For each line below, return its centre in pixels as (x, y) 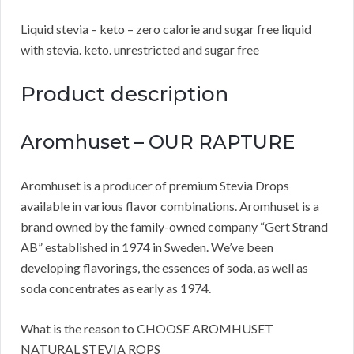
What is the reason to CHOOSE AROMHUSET (147, 329)
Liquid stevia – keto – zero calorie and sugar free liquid (166, 29)
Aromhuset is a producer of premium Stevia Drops (155, 186)
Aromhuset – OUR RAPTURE (158, 142)
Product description (124, 94)
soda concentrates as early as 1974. (116, 288)
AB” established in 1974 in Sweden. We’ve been (147, 247)
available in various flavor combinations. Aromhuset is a (170, 206)
